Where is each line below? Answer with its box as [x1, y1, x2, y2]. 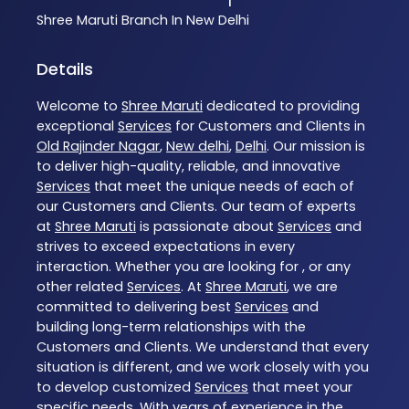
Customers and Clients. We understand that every [37, 337, 369, 356]
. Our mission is [267, 136, 365, 155]
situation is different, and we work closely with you [37, 357, 369, 376]
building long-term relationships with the [37, 317, 306, 336]
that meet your [248, 377, 352, 396]
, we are [287, 277, 338, 296]
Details [37, 57, 93, 80]
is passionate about [136, 216, 278, 236]
